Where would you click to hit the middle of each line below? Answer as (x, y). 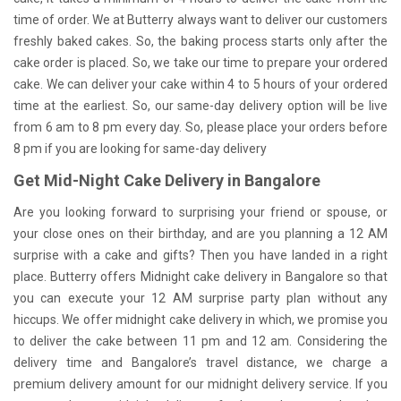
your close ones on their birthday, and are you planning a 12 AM (200, 233)
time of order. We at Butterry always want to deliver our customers (200, 20)
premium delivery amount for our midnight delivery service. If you (200, 384)
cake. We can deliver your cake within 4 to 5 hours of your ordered (200, 85)
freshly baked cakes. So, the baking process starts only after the (200, 42)
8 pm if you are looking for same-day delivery (140, 149)
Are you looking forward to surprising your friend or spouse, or (200, 212)
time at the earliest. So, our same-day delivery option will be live (200, 106)
